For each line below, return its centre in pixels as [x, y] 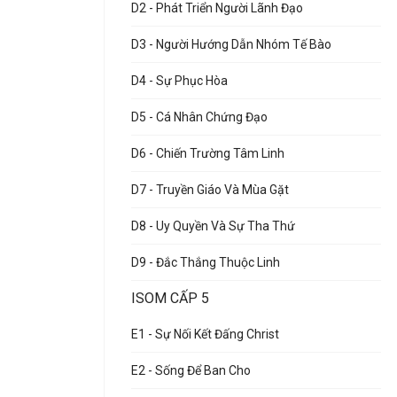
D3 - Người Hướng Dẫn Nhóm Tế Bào [231, 44]
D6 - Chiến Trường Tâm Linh [208, 153]
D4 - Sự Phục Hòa [179, 81]
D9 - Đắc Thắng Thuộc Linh [206, 262]
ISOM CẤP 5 [170, 298]
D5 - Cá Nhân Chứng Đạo [199, 117]
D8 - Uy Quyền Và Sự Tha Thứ [213, 226]
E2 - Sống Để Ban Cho [191, 370]
